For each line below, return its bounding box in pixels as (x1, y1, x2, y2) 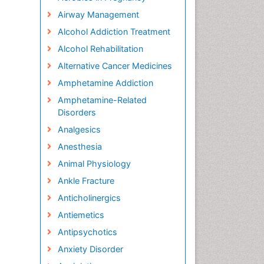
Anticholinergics (57, 193, 121, 203)
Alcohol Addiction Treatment (57, 27, 170, 37)
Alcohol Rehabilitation (57, 44, 143, 54)
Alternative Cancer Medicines (57, 61, 172, 71)
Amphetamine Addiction (57, 78, 153, 88)
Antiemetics (57, 210, 104, 220)
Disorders (57, 107, 96, 117)
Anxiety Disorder (57, 244, 123, 254)
